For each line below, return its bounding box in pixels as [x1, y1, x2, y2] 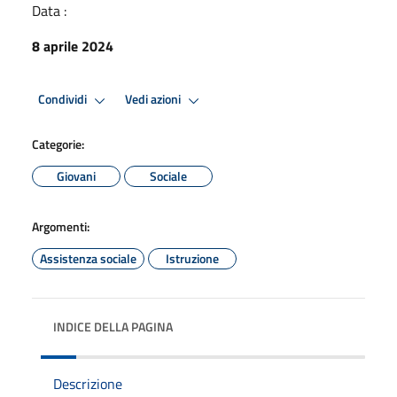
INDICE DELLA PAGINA [53, 316, 173, 336]
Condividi [38, 90, 90, 110]
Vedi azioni [125, 90, 183, 110]
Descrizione [53, 372, 122, 394]
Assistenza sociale [40, 248, 136, 268]
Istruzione [166, 248, 219, 268]
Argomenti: [32, 216, 90, 236]
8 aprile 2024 [32, 35, 113, 57]
